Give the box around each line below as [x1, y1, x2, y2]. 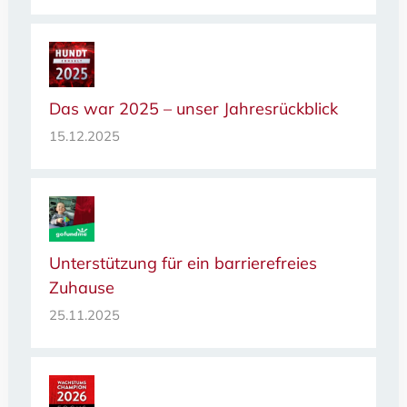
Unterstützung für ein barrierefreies [48, 253, 317, 274]
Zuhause [48, 277, 114, 299]
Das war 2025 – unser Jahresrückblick [48, 98, 338, 120]
